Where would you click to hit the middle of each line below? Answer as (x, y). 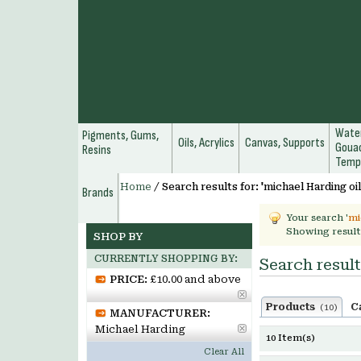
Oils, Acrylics (206, 143)
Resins (97, 150)
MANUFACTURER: (160, 313)
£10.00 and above (195, 279)
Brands (98, 193)
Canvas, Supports (285, 143)
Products (293, 307)
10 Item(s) (290, 338)
